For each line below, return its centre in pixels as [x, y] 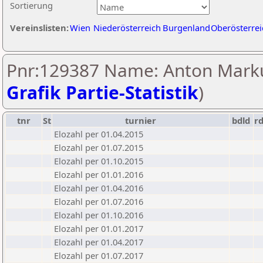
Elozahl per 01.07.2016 [99, 201]
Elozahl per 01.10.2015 [99, 161]
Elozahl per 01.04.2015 [99, 134]
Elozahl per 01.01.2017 [99, 228]
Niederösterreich [127, 28]
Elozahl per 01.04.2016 [99, 188]
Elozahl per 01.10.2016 [99, 215]
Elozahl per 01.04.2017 [99, 242]
